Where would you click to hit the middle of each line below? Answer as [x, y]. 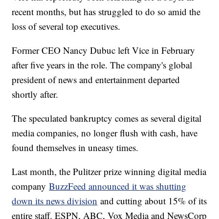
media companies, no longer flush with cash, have [105, 132]
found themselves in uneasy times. [75, 147]
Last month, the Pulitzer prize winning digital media [109, 171]
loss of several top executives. [68, 26]
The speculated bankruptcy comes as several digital [107, 118]
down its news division [55, 200]
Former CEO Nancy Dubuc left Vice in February [104, 50]
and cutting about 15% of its [152, 200]
